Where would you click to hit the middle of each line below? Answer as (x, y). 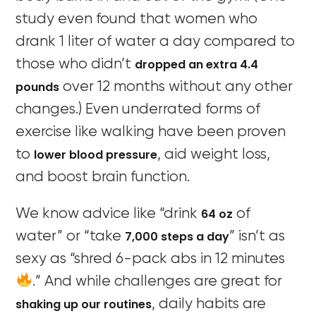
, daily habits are (209, 304)
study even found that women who (137, 19)
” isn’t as (257, 236)
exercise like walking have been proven (151, 132)
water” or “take (71, 236)
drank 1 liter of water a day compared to (156, 42)
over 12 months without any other (176, 87)
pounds (38, 87)
